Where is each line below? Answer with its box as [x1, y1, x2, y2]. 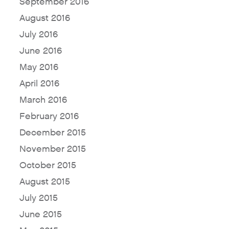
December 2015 [19, 127, 86, 139]
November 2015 [19, 143, 86, 155]
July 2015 [19, 192, 58, 204]
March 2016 [19, 94, 67, 106]
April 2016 [19, 78, 59, 90]
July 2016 [19, 29, 58, 41]
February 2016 [19, 110, 79, 123]
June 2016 [19, 45, 62, 57]
